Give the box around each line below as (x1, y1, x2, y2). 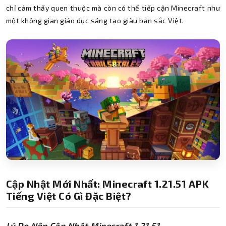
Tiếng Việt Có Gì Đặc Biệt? (6, 189, 132, 202)
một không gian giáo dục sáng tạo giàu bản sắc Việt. (6, 16, 184, 25)
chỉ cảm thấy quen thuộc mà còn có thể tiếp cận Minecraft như (6, 4, 220, 13)
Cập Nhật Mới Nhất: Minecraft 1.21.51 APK (6, 177, 209, 190)
